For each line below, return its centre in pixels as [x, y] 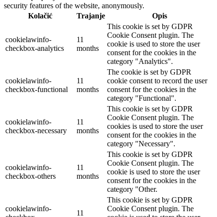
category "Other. [132, 189]
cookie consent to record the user [157, 80]
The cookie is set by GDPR [149, 72]
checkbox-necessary [36, 130]
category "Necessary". [141, 143]
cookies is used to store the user [155, 126]
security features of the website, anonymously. [74, 5]
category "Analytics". [140, 61]
